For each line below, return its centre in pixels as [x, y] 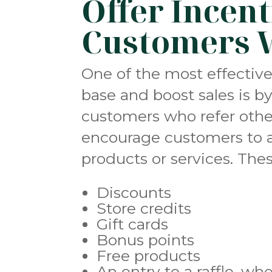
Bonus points [146, 240]
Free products [149, 256]
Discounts [134, 193]
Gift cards [133, 224]
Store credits [144, 209]
